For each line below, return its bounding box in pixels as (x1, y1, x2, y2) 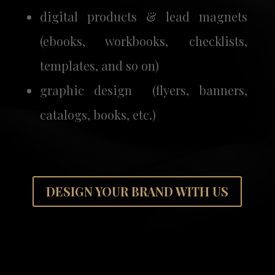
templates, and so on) (39, 57, 159, 74)
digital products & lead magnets (39, 8, 248, 25)
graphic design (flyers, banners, (39, 82, 248, 99)
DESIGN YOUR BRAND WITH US (46, 183, 229, 200)
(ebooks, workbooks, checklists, (39, 33, 248, 50)
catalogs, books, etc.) (39, 106, 156, 123)
